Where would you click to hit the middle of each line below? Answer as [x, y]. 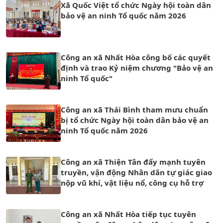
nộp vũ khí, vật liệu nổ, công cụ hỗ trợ [132, 183]
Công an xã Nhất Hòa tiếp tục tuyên [128, 214]
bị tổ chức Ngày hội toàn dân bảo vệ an [135, 120]
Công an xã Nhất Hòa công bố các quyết [136, 57]
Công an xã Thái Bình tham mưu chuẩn [134, 110]
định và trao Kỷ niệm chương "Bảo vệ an [137, 68]
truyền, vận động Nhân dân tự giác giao [136, 172]
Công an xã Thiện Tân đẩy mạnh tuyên [133, 162]
